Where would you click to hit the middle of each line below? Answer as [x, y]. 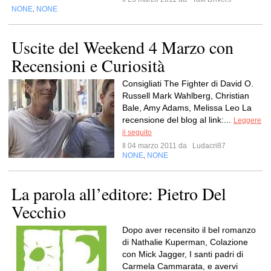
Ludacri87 [208, 146]
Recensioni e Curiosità [88, 65]
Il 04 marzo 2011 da [156, 146]
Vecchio [39, 212]
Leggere [247, 120]
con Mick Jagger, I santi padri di [183, 254]
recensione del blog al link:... [178, 120]
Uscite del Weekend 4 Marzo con [122, 47]
